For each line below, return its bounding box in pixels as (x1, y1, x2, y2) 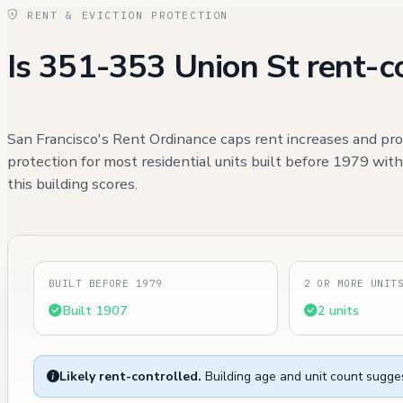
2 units (317, 301, 359, 320)
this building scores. (7, 173, 138, 194)
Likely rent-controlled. (59, 368, 201, 386)
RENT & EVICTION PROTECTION (19, 7, 229, 22)
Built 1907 (62, 301, 128, 320)
